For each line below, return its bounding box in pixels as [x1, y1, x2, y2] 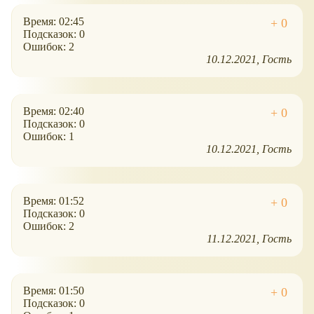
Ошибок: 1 [23, 130, 74, 143]
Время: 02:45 [23, 15, 84, 28]
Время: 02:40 [23, 105, 84, 118]
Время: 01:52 [23, 195, 84, 207]
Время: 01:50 [23, 285, 84, 297]
